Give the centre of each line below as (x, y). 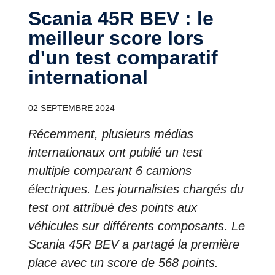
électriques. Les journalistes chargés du (136, 189)
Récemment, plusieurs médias (111, 134)
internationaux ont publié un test (115, 152)
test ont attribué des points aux (113, 207)
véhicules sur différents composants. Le (137, 226)
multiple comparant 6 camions (110, 171)
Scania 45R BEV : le (35, 18)
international (88, 77)
